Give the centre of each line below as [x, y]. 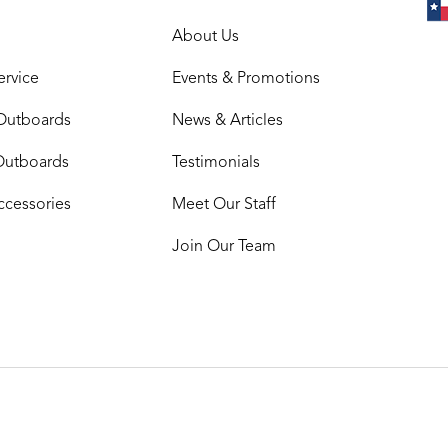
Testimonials [215, 163]
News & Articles [227, 121]
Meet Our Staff [223, 205]
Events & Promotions [245, 79]
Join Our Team [223, 247]
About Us [205, 37]
